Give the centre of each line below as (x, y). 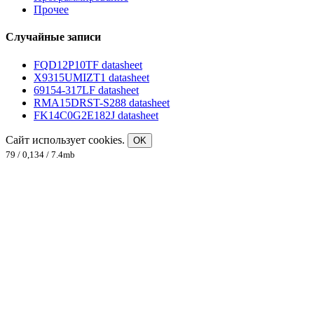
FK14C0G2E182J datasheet (96, 115)
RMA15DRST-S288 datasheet (102, 102)
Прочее (51, 10)
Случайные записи (53, 37)
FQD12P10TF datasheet (88, 64)
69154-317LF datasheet (86, 90)
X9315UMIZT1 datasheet (91, 77)
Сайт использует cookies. (67, 139)
